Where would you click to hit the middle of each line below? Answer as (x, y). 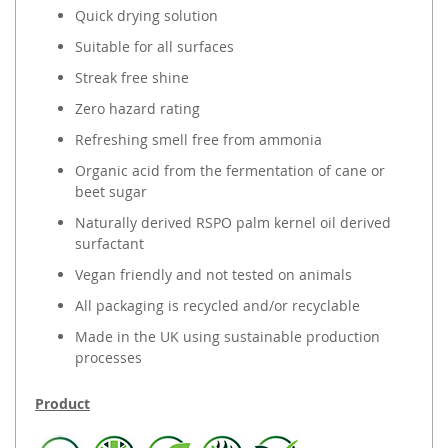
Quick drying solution (146, 16)
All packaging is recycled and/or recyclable (217, 306)
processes (108, 358)
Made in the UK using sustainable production (227, 337)
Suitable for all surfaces (154, 47)
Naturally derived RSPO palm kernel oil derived (233, 223)
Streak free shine (132, 78)
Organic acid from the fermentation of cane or (230, 171)
